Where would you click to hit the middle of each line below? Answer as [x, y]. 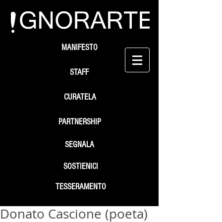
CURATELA [80, 97]
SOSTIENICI [81, 166]
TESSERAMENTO [81, 187]
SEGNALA [80, 144]
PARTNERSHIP [80, 122]
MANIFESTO [80, 47]
